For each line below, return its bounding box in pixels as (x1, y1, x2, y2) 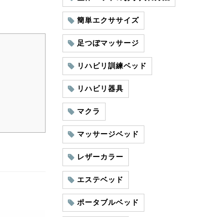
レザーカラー (77, 153, 124, 161)
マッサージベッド (77, 130, 139, 138)
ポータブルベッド (77, 199, 139, 206)
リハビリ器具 (77, 85, 124, 93)
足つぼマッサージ (77, 39, 139, 47)
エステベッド (77, 176, 124, 184)
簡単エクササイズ (77, 16, 139, 24)
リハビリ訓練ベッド (77, 62, 147, 70)
